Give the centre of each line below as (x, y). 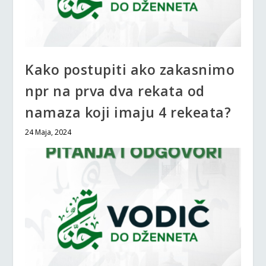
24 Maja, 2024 (48, 132)
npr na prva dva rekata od (115, 91)
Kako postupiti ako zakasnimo (130, 69)
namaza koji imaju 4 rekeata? (128, 112)
